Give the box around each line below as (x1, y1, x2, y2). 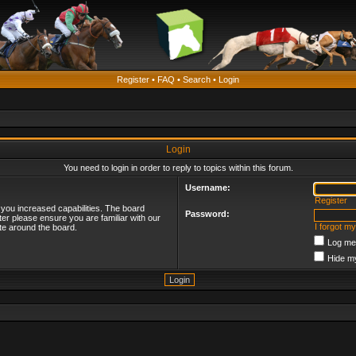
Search (183, 75, 211, 84)
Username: (185, 183, 230, 192)
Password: (185, 209, 230, 219)
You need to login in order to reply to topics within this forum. (63, 163, 293, 172)
